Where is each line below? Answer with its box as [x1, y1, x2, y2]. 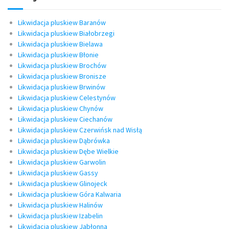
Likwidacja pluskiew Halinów [18, 200, 103, 210]
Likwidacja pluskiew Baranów [18, 18, 106, 28]
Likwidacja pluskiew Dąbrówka [18, 136, 110, 146]
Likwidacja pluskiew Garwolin [18, 157, 106, 167]
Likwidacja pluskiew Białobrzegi [18, 29, 114, 38]
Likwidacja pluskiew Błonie [18, 50, 99, 60]
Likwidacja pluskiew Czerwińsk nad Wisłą [18, 125, 142, 135]
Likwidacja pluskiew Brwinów [18, 82, 105, 92]
